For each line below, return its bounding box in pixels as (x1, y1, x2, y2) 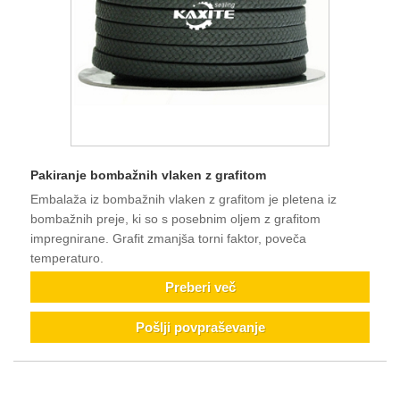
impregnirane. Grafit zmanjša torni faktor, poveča (30, 231, 306, 246)
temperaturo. (30, 251, 104, 266)
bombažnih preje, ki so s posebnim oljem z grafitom (30, 212, 321, 227)
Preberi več (164, 279, 236, 295)
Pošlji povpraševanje (135, 319, 265, 335)
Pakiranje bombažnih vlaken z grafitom (30, 168, 266, 183)
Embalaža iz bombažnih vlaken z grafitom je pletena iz (30, 192, 337, 207)
